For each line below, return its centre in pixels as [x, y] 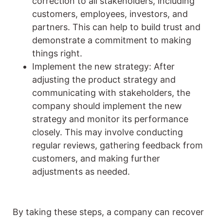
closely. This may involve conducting [108, 132]
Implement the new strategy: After [103, 66]
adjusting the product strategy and [104, 79]
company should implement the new [107, 106]
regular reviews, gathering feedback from [118, 145]
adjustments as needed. [81, 171]
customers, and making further [96, 158]
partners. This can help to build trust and [116, 27]
